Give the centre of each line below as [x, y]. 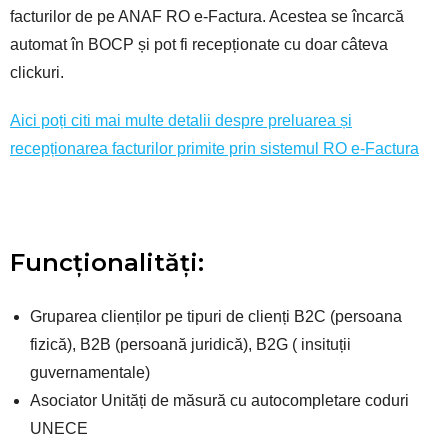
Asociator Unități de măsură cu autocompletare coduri [219, 400]
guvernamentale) [90, 372]
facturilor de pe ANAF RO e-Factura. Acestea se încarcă [207, 16]
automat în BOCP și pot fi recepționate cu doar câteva [199, 44]
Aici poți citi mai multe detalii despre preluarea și [181, 120]
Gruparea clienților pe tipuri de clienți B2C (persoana [216, 316]
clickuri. [37, 72]
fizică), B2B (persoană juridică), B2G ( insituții [190, 344]
